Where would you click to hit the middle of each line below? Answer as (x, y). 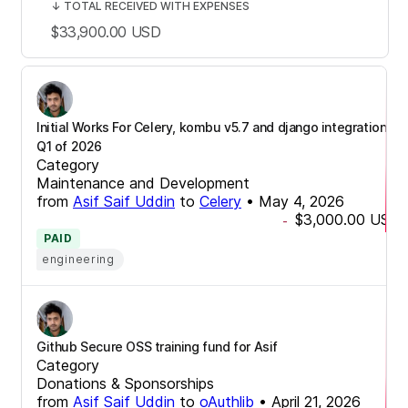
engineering (78, 259)
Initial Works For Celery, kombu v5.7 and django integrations (215, 127)
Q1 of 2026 (69, 146)
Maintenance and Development (143, 183)
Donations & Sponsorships (125, 383)
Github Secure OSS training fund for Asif (157, 346)
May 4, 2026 (301, 201)
